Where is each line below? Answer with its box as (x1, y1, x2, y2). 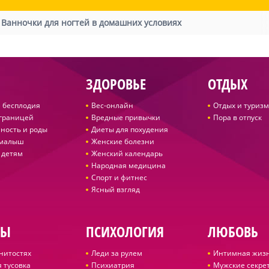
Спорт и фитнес (91, 172, 147, 183)
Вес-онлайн (91, 100, 133, 110)
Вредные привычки (91, 112, 160, 122)
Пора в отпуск (213, 112, 262, 122)
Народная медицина (91, 160, 166, 171)
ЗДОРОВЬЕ (85, 74, 146, 94)
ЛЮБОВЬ (207, 222, 258, 241)
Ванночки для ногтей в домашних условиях (1, 17, 181, 28)
